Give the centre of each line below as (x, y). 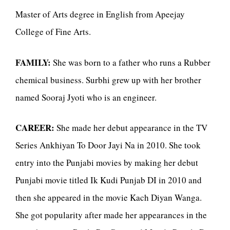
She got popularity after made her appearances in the (111, 215)
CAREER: (36, 128)
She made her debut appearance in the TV (132, 128)
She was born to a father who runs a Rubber (132, 62)
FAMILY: (34, 62)
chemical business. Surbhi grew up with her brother (108, 80)
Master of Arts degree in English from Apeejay (100, 14)
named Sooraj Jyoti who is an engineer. (86, 97)
